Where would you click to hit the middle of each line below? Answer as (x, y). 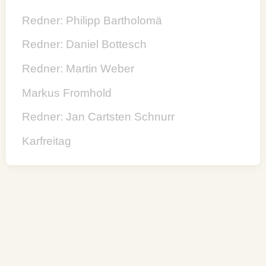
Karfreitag (47, 141)
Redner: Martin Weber (78, 69)
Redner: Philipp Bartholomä (92, 20)
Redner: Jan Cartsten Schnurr (99, 117)
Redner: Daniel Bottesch (85, 45)
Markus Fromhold (67, 93)
